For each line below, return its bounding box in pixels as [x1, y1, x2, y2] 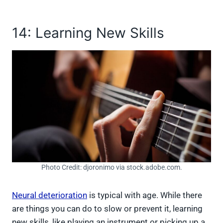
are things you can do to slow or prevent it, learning [12, 203, 203, 214]
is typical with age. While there [87, 190, 202, 200]
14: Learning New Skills [12, 24, 164, 41]
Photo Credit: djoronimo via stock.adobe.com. [41, 163, 182, 171]
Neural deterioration [12, 190, 87, 200]
